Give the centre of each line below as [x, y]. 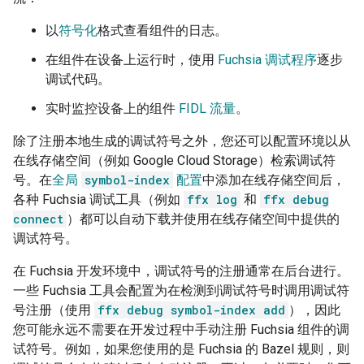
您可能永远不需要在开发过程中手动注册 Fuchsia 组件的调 [181, 330]
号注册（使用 [54, 310]
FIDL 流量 [207, 109]
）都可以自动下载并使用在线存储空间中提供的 [203, 219]
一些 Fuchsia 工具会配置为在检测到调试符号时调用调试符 [181, 291]
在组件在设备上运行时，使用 [132, 60]
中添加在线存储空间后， [274, 180]
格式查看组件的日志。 [162, 31]
